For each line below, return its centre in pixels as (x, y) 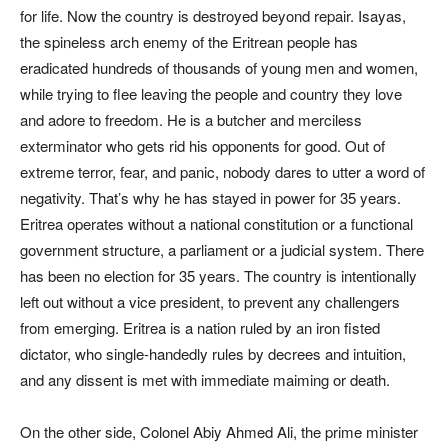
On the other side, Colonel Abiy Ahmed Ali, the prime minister (219, 431)
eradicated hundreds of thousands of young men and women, (219, 67)
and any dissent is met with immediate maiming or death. (205, 379)
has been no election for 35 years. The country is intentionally (218, 275)
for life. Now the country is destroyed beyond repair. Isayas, (213, 15)
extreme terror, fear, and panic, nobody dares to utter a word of (222, 171)
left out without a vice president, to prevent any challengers (210, 301)
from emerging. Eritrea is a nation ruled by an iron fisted (200, 327)
